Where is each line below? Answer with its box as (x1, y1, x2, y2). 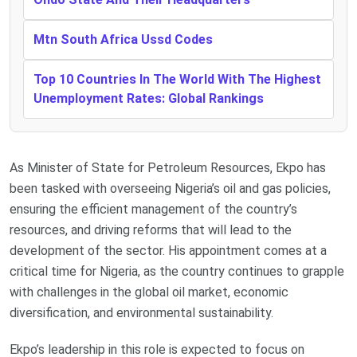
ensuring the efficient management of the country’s (10, 201, 297, 217)
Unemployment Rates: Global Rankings (33, 90, 264, 106)
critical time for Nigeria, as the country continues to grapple (10, 263, 344, 279)
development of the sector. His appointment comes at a (10, 242, 327, 258)
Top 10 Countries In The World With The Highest (33, 71, 321, 87)
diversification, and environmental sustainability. (10, 304, 273, 320)
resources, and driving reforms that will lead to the (10, 222, 292, 237)
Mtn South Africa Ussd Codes (33, 31, 213, 47)
